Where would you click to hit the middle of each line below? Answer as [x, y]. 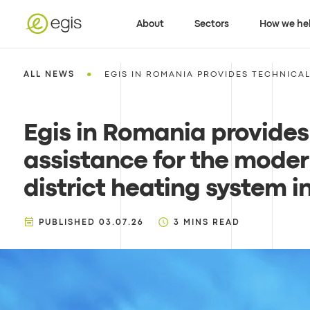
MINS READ [211, 223]
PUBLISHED [67, 223]
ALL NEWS [49, 75]
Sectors [212, 24]
